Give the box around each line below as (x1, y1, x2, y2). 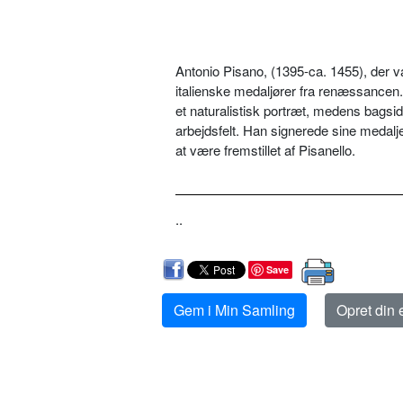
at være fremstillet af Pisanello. (175, 139, 355, 159)
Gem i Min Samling (174, 299, 295, 320)
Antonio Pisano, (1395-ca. (175, 60, 330, 80)
